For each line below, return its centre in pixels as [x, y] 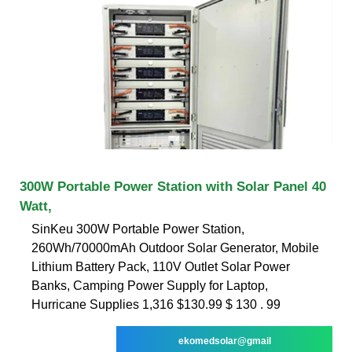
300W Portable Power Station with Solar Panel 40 [173, 186]
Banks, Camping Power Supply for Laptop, [150, 285]
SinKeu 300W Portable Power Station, [138, 229]
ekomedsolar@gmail [224, 341]
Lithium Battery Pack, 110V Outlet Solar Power [161, 266]
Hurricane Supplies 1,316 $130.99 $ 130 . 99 [156, 304]
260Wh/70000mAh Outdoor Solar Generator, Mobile [175, 247]
